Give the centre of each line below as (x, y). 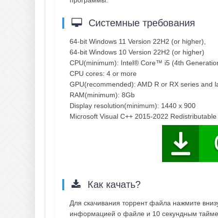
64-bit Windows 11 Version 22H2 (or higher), (138, 41)
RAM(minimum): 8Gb (102, 95)
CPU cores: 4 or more (103, 73)
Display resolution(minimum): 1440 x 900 (133, 105)
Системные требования (140, 23)
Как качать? (113, 184)
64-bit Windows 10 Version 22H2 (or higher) (137, 52)
